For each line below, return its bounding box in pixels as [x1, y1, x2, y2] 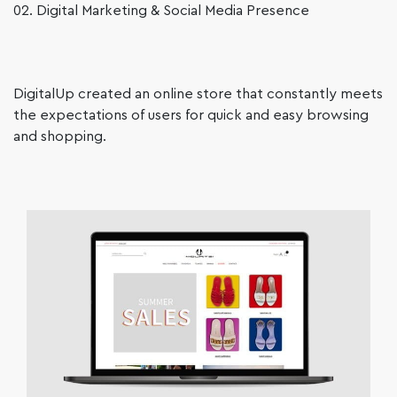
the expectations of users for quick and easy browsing [13, 107, 369, 122]
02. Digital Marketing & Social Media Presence [13, 3, 309, 18]
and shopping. [13, 128, 106, 144]
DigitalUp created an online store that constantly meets [13, 86, 383, 101]
